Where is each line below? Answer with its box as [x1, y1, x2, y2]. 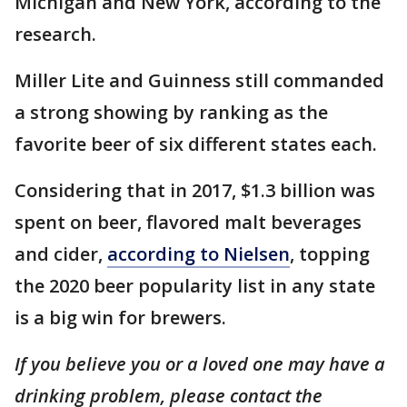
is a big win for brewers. [15, 304, 226, 330]
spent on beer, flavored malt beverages [15, 209, 362, 234]
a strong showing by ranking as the [15, 99, 328, 124]
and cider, [15, 241, 107, 266]
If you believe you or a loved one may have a [15, 351, 385, 376]
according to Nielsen [107, 241, 290, 266]
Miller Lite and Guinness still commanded [15, 67, 384, 93]
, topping [290, 241, 370, 266]
